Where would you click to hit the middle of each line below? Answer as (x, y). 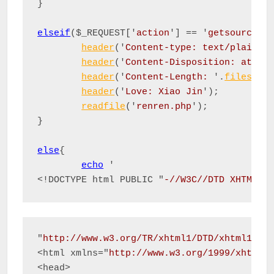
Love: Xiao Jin (164, 92)
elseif (54, 33)
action (153, 33)
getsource (233, 33)
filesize (247, 77)
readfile (104, 106)
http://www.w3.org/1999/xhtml (186, 253)
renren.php (164, 106)
